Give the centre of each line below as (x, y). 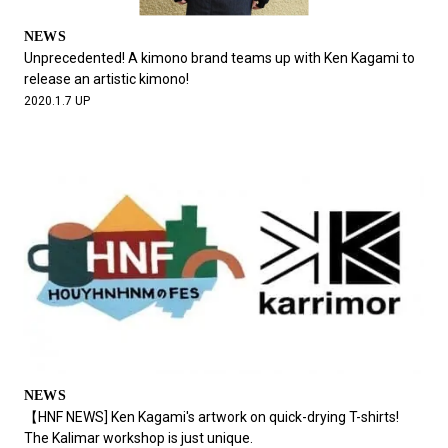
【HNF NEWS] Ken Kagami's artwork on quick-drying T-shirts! (211, 416)
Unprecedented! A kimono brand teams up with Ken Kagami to (219, 58)
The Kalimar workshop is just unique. (138, 437)
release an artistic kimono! (106, 79)
